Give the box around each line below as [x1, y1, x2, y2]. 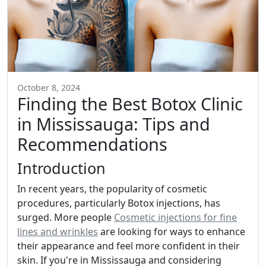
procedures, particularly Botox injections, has [17, 197, 220, 210]
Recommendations [17, 132, 167, 156]
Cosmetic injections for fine [114, 211, 237, 224]
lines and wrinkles [17, 225, 98, 239]
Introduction [17, 158, 106, 179]
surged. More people [17, 211, 114, 224]
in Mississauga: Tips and [17, 112, 210, 136]
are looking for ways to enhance [98, 225, 245, 239]
